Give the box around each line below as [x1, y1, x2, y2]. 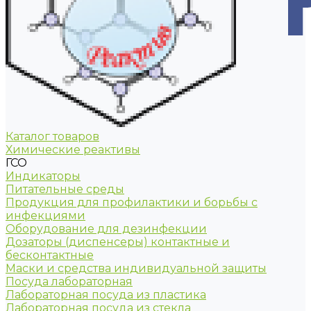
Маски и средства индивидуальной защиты [6, 262, 267, 275]
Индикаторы [6, 169, 81, 183]
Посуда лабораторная [6, 275, 133, 288]
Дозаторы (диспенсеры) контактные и [6, 235, 230, 249]
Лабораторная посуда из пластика [6, 288, 206, 301]
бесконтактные [6, 249, 94, 262]
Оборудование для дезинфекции [6, 222, 207, 235]
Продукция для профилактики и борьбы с [6, 196, 258, 209]
